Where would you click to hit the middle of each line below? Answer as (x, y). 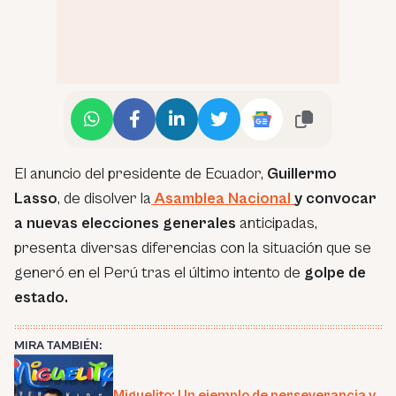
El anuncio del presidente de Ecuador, (141, 173)
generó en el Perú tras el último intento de (159, 272)
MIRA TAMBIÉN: (58, 345)
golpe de (335, 272)
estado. (41, 297)
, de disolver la (104, 198)
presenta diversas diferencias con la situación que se (193, 247)
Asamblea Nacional (225, 198)
